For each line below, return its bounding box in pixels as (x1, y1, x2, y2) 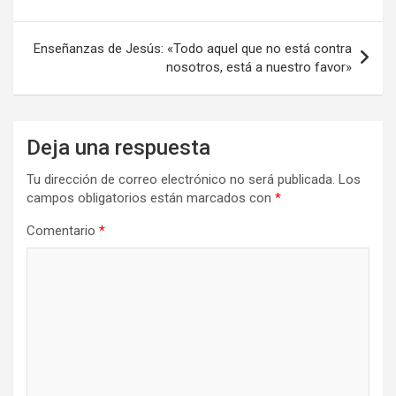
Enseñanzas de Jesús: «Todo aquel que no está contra (34, 40, 352, 57)
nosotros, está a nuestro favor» (166, 58, 352, 75)
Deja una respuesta (27, 134, 210, 160)
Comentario (27, 222, 99, 239)
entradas (12, 4, 103, 31)
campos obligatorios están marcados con (27, 189, 275, 206)
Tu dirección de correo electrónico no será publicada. (27, 171, 335, 187)
